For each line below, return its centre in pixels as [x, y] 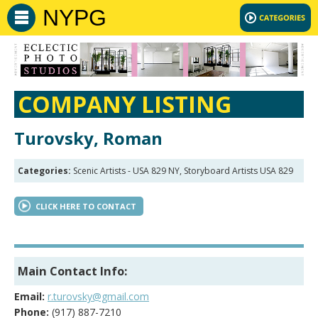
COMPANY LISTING [125, 104]
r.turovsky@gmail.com [98, 297]
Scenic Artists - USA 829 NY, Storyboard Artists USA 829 [182, 171]
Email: [29, 297]
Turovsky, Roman [88, 138]
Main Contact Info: [72, 272]
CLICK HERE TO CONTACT [86, 207]
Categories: [44, 171]
